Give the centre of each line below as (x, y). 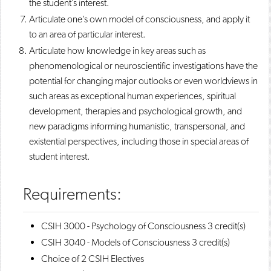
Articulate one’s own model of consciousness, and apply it (139, 19)
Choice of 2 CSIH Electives (93, 259)
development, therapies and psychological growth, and (135, 111)
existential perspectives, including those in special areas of (139, 141)
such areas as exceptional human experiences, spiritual (132, 96)
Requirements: (72, 194)
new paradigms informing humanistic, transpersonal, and (137, 126)
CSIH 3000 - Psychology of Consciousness (123, 226)
